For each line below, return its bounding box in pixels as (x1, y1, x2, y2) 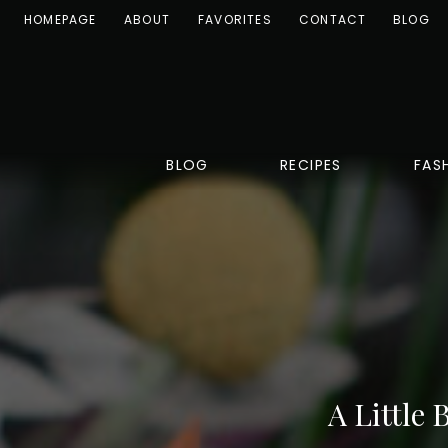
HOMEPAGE (24, 11, 97, 28)
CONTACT (299, 11, 367, 28)
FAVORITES (198, 11, 272, 28)
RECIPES (280, 155, 342, 175)
